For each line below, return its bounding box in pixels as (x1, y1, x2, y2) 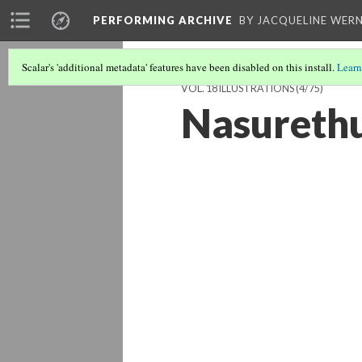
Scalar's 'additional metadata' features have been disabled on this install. (22, 60, 337, 74)
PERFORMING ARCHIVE (93, 14, 233, 27)
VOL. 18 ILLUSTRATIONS (181, 82, 294, 95)
